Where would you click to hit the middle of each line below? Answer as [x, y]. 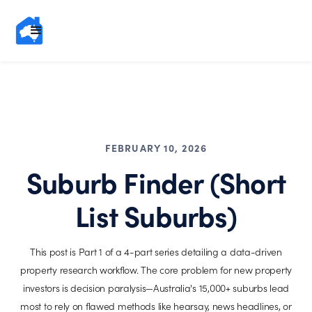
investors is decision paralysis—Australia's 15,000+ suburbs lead [156, 288]
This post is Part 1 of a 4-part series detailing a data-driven [156, 252]
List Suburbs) [156, 215]
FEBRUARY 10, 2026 [156, 148]
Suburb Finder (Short [156, 181]
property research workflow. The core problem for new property [156, 270]
